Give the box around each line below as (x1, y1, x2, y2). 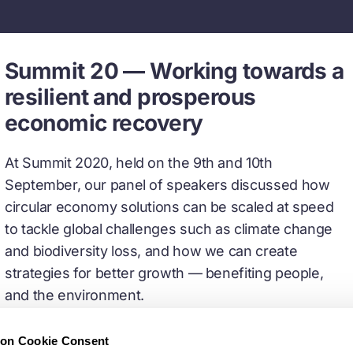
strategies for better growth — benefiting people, (5, 264, 324, 281)
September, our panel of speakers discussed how (5, 176, 330, 192)
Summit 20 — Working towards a (5, 57, 344, 84)
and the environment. (5, 286, 144, 303)
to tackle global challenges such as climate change (5, 220, 333, 236)
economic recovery (5, 109, 203, 136)
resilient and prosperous (5, 83, 256, 110)
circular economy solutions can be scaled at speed (5, 198, 334, 214)
